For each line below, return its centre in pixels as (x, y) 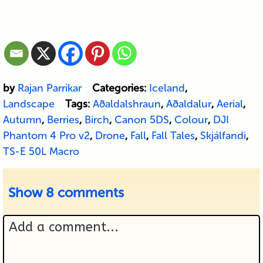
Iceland (167, 88)
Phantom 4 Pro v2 (46, 136)
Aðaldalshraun (127, 104)
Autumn (22, 120)
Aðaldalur (188, 104)
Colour (191, 120)
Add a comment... (63, 227)
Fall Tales (173, 136)
